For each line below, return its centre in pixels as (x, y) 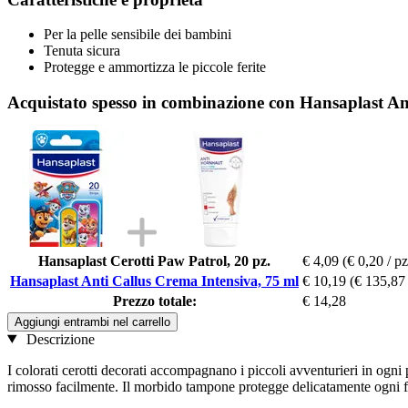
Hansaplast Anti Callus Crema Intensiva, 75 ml (154, 280)
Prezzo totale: (154, 301)
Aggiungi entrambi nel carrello (92, 321)
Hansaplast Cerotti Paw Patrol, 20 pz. (154, 260)
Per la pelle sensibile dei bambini (138, 35)
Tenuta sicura (82, 51)
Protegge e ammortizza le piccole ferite (155, 67)
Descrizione (58, 339)
